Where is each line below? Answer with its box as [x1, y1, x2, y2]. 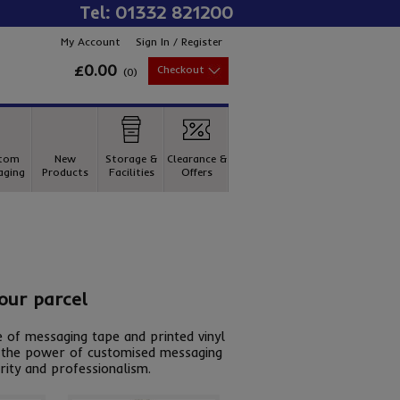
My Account [61, 35, 121, 48]
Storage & [105, 152, 157, 165]
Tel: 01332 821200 [79, 2, 233, 23]
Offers [180, 165, 212, 179]
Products [42, 165, 88, 179]
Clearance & [166, 152, 227, 165]
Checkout [157, 62, 204, 76]
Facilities [108, 165, 154, 179]
